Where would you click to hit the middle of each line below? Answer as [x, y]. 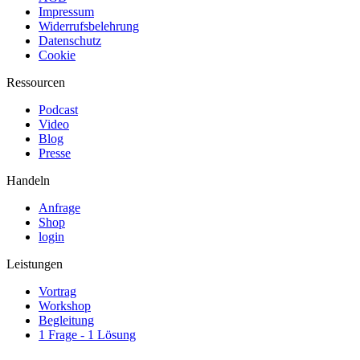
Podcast [58, 110]
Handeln [28, 181]
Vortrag [57, 292]
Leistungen [35, 264]
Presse [55, 153]
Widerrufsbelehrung [89, 27]
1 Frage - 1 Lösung [87, 335]
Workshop [65, 306]
